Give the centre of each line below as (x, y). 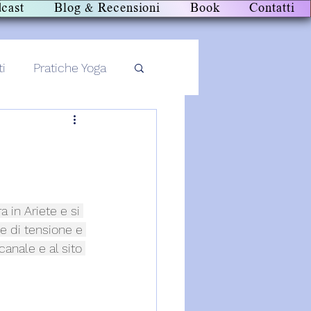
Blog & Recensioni (107, 9)
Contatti (272, 9)
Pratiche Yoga (70, 67)
